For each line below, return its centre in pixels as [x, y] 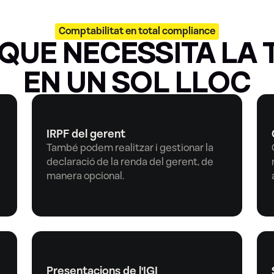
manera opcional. [85, 176]
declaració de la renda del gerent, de [130, 162]
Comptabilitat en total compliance [137, 31]
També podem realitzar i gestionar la [130, 148]
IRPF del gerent [86, 134]
